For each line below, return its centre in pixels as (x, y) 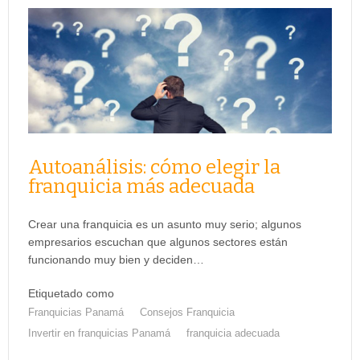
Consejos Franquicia (187, 312)
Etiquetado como (71, 293)
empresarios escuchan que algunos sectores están (158, 241)
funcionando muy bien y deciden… (116, 259)
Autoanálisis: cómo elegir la (154, 167)
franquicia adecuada (233, 333)
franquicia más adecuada (141, 186)
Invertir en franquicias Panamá (99, 333)
